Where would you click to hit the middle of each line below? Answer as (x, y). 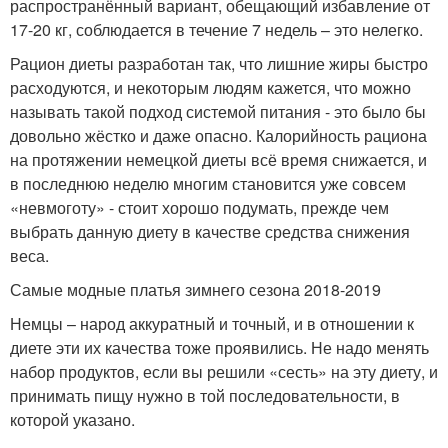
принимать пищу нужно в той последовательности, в (205, 396)
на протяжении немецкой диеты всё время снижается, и (218, 160)
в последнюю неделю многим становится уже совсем (208, 184)
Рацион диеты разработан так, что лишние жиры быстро (219, 64)
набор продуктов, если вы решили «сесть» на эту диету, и (224, 372)
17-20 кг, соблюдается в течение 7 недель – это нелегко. (216, 30)
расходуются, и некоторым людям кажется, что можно (210, 88)
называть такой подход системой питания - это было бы (218, 112)
